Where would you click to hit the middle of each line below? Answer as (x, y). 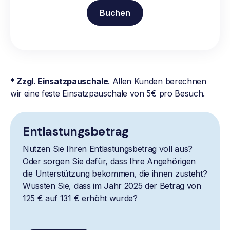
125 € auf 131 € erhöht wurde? (80, 198)
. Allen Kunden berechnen (157, 81)
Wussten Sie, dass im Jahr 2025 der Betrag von (112, 186)
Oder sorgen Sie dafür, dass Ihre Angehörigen (109, 161)
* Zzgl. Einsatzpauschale (59, 81)
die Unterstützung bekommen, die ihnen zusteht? (115, 174)
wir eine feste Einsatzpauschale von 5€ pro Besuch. (108, 94)
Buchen (115, 13)
